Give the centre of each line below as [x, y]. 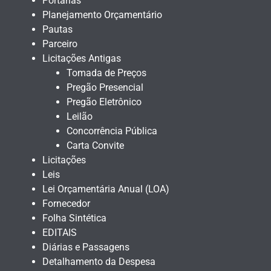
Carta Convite [95, 146]
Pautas [57, 30]
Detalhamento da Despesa [99, 262]
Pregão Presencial [105, 88]
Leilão [80, 117]
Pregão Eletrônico [104, 102]
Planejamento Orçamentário [102, 15]
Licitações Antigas [82, 59]
